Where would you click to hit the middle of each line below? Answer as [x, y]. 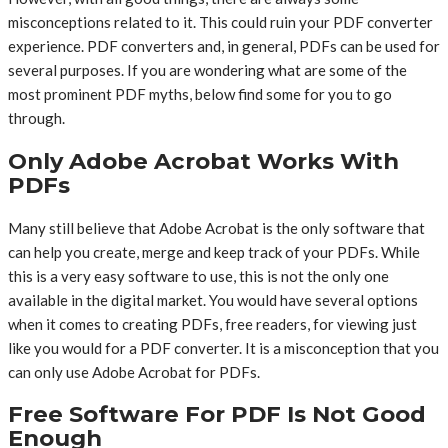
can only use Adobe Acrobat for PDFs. [134, 371]
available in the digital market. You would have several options [213, 299]
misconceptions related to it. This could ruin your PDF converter [220, 22]
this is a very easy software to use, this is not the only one [198, 275]
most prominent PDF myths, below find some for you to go [200, 94]
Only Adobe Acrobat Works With [203, 160]
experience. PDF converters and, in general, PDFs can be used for [224, 46]
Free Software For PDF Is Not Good [217, 414]
